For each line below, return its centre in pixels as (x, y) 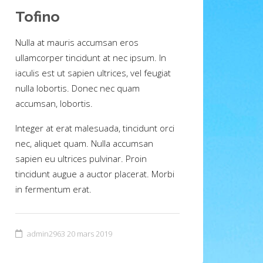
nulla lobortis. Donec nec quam (77, 88)
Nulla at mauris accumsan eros (77, 42)
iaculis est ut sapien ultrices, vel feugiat (93, 73)
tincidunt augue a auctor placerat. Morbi (95, 173)
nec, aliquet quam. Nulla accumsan (84, 143)
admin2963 (46, 233)
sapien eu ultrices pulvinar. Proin (81, 158)
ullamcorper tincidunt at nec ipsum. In (91, 57)
